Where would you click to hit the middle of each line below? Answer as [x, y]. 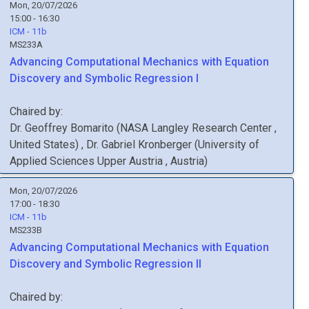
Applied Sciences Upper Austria [88, 161]
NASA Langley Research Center [197, 128]
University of [229, 144]
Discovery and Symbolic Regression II [106, 264]
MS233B [26, 230]
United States [42, 144]
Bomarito [92, 128]
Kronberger [165, 144]
